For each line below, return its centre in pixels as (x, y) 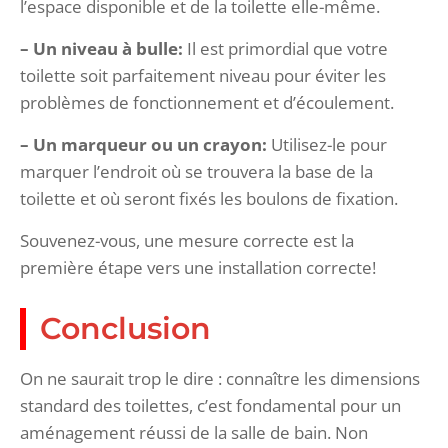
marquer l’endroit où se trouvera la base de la (196, 171)
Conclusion (125, 328)
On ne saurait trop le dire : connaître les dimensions (220, 378)
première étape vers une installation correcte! (198, 267)
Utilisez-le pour (327, 144)
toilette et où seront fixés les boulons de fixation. (209, 198)
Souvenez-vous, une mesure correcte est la (187, 240)
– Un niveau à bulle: (101, 48)
